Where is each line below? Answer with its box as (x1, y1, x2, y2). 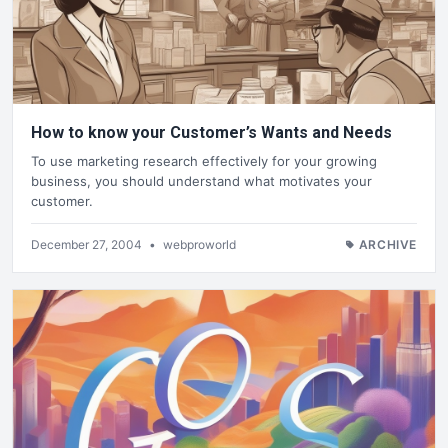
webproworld (163, 236, 236, 252)
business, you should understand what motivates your (31, 172, 372, 189)
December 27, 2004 (31, 236, 145, 252)
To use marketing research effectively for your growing (31, 152, 377, 169)
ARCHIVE (358, 236, 417, 252)
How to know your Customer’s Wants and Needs (31, 123, 392, 143)
